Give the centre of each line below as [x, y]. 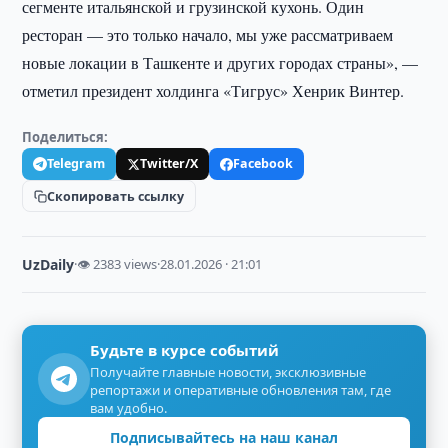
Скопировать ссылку [116, 196]
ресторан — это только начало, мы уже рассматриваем [208, 34]
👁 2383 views [117, 264]
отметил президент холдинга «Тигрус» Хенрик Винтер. [213, 90]
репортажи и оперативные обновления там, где [241, 390]
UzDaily [48, 264]
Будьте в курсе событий [185, 350]
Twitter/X [169, 163]
